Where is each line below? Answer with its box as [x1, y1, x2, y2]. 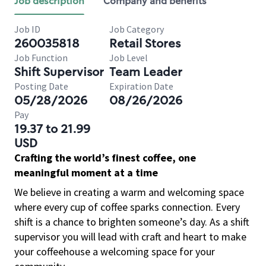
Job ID [14, 23, 40, 35]
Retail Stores [109, 36, 180, 51]
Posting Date [14, 80, 68, 92]
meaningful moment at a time [14, 166, 158, 179]
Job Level [109, 52, 148, 64]
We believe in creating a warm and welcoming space [14, 185, 244, 199]
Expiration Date [109, 80, 173, 92]
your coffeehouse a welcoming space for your [14, 245, 215, 258]
